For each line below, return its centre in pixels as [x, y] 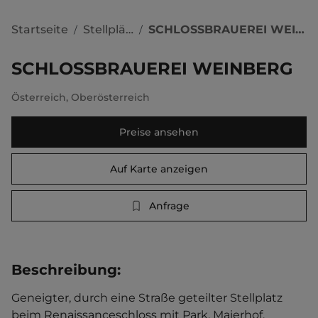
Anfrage [169, 206]
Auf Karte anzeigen [159, 169]
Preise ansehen [159, 132]
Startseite [40, 29]
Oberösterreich [110, 97]
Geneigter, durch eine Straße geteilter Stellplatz [148, 298]
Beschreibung [64, 270]
